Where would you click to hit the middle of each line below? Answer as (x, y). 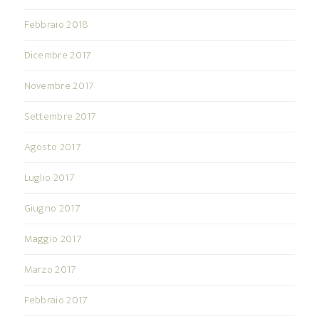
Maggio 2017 (52, 239)
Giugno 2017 (52, 209)
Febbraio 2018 (56, 25)
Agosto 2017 (52, 147)
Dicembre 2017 (57, 56)
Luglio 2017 (49, 178)
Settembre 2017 (60, 117)
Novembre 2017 (59, 86)
